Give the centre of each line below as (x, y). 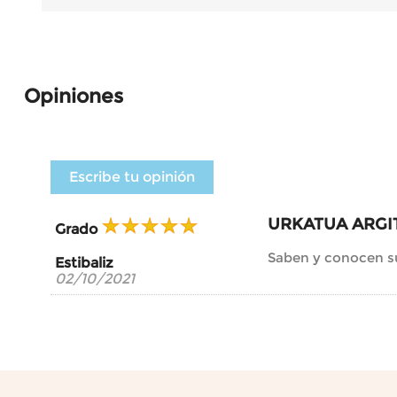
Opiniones (74, 96)
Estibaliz (84, 262)
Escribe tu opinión (132, 176)
